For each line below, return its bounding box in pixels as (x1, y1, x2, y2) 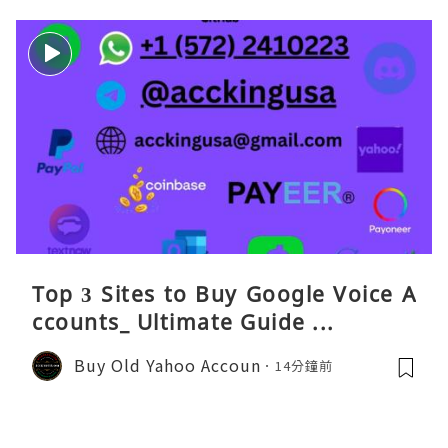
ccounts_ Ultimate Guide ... (32, 307, 335, 336)
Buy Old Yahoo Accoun (74, 353, 261, 378)
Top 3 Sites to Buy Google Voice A (32, 279, 416, 308)
